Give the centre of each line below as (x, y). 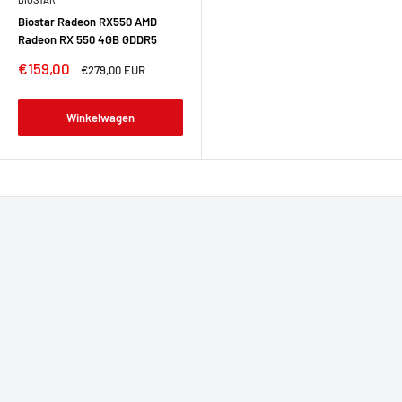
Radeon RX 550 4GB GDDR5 (87, 39)
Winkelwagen (100, 118)
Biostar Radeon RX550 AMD (87, 22)
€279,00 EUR (113, 70)
